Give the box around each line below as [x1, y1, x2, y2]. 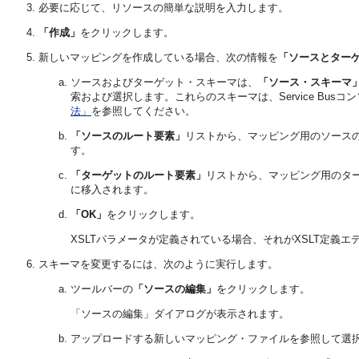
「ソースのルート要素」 [71, 130, 185, 143]
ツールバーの [71, 283, 133, 296]
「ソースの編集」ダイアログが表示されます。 [71, 308, 289, 321]
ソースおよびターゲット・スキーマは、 [71, 76, 258, 89]
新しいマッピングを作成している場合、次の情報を [38, 51, 278, 64]
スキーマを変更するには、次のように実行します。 [38, 258, 278, 271]
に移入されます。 [71, 184, 154, 196]
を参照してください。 [91, 105, 196, 118]
